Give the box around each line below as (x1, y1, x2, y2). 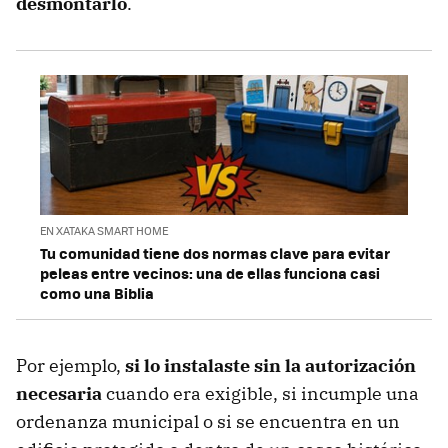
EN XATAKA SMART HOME (40, 223, 168, 239)
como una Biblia (40, 282, 154, 305)
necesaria (16, 382, 102, 406)
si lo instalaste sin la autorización (125, 354, 416, 378)
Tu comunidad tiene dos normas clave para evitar (40, 242, 390, 265)
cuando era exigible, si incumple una (102, 382, 419, 406)
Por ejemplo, (16, 354, 125, 378)
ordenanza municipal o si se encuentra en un (16, 410, 400, 434)
